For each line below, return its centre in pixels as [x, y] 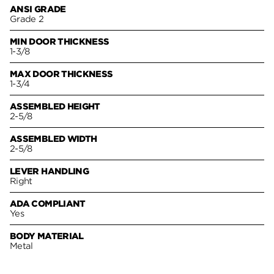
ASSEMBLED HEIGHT [55, 106]
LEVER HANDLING [50, 171]
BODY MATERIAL [47, 236]
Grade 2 [27, 19]
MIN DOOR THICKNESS [60, 41]
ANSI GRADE [38, 9]
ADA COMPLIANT [48, 203]
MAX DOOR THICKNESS [61, 74]
